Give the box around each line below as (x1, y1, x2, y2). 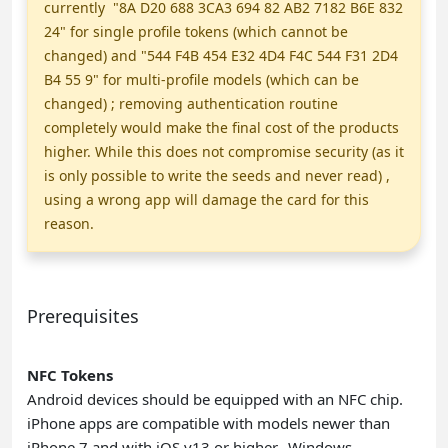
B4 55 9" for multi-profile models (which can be (44, 69, 359, 89)
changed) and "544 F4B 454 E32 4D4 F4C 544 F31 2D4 (44, 45, 398, 65)
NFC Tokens (27, 364, 113, 385)
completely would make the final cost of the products (44, 117, 399, 137)
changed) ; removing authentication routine (44, 93, 338, 113)
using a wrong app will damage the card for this (44, 189, 369, 209)
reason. (44, 213, 94, 233)
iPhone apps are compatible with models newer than (27, 412, 390, 433)
